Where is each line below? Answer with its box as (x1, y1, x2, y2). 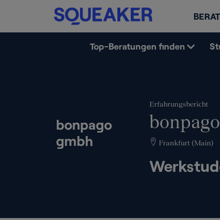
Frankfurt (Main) (157, 138, 214, 147)
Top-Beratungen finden (89, 41, 185, 52)
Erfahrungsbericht (149, 100, 208, 108)
